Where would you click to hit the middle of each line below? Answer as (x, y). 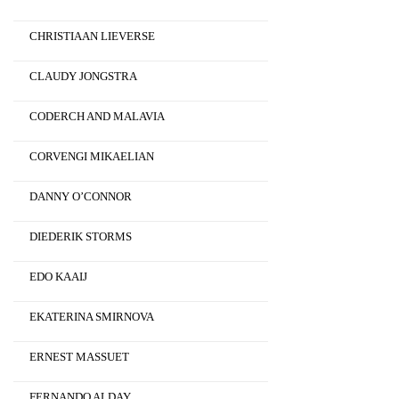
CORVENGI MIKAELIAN (92, 157)
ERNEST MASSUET (79, 357)
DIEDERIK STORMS (81, 237)
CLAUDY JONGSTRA (83, 77)
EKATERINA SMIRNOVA (92, 317)
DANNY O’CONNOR (81, 197)
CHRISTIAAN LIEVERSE (92, 37)
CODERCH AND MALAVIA (97, 117)
